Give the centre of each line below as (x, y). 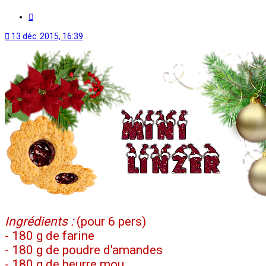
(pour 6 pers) (110, 221)
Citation (47, 15)
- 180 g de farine (50, 235)
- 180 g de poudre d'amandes (84, 250)
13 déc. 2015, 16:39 (47, 36)
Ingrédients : (39, 221)
